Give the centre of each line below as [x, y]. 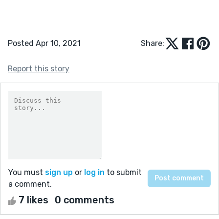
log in [94, 172]
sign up [59, 172]
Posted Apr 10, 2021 [44, 43]
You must [27, 172]
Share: [153, 43]
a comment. [30, 184]
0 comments [85, 200]
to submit [123, 172]
